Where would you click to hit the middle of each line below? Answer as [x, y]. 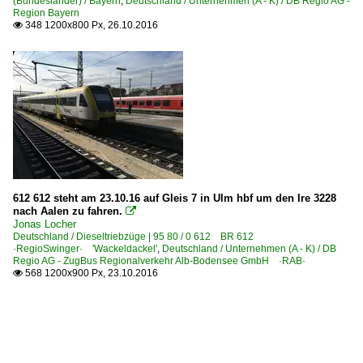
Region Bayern [46, 13]
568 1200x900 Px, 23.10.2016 [90, 273]
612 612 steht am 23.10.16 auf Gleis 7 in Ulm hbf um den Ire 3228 [175, 198]
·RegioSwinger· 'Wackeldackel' [85, 248]
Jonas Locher [45, 224]
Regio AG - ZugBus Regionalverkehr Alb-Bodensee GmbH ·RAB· [159, 261]
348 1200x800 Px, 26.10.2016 [90, 25]
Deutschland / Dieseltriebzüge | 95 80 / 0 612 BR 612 [138, 236]
